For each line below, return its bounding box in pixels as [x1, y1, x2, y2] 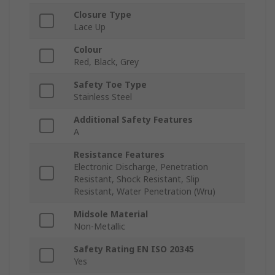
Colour [74, 44, 102, 56]
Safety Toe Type [74, 79, 147, 91]
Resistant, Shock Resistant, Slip [74, 173, 199, 185]
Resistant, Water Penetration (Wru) [74, 185, 215, 198]
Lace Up [74, 21, 106, 33]
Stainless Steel [74, 91, 132, 103]
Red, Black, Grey [74, 56, 139, 68]
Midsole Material [74, 208, 148, 220]
